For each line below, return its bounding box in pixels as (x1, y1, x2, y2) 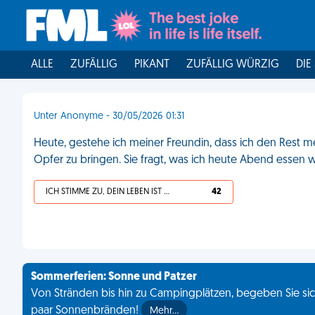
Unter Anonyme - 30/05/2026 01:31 (34, 111, 184, 122)
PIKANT (134, 59, 169, 70)
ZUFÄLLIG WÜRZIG (186, 59, 279, 70)
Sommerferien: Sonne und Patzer (31, 271, 197, 283)
